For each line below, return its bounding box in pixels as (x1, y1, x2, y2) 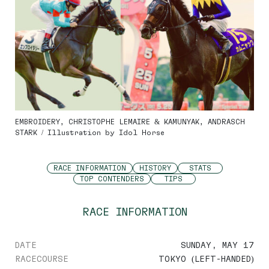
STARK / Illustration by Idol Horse (15, 128, 165, 137)
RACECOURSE (15, 254, 68, 264)
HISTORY (139, 164, 171, 172)
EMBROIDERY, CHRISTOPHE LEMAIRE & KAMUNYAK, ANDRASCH (15, 118, 245, 126)
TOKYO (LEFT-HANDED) (159, 254, 254, 264)
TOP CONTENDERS (80, 175, 144, 183)
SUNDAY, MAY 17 (181, 240, 254, 250)
